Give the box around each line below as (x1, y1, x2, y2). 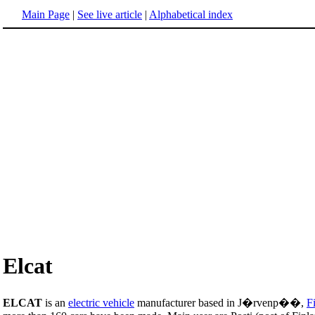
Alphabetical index (149, 8, 233, 20)
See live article (77, 8, 142, 20)
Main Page (22, 8, 70, 20)
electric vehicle (68, 296, 134, 309)
